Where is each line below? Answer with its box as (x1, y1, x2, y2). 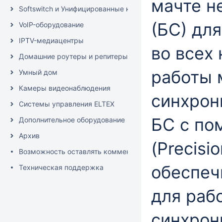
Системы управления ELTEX (19, 100, 114, 108)
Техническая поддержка (19, 163, 104, 171)
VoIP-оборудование (19, 20, 84, 29)
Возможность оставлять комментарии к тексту (19, 147, 180, 156)
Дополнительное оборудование (19, 115, 125, 124)
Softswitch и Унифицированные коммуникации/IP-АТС (19, 4, 202, 13)
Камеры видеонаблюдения (19, 84, 111, 92)
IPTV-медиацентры (19, 36, 84, 45)
